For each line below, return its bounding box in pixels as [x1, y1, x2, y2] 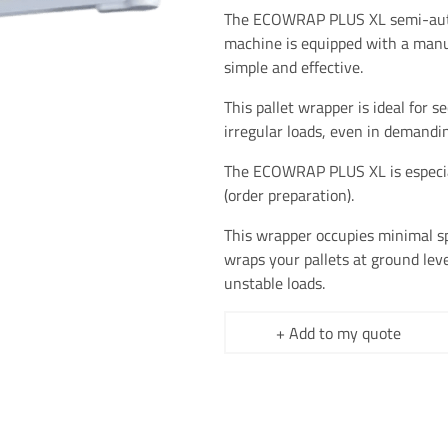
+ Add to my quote [275, 320, 401, 345]
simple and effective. [224, 55, 363, 80]
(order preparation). [224, 183, 354, 208]
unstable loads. [224, 271, 325, 296]
